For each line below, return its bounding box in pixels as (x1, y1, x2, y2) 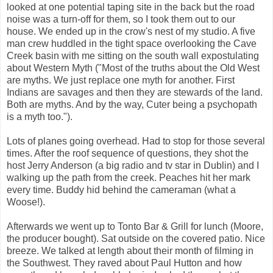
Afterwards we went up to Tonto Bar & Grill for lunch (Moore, (7, 221, 263, 232)
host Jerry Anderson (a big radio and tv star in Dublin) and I (7, 160, 259, 171)
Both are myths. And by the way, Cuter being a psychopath (7, 99, 257, 110)
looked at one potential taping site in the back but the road (7, 1, 255, 12)
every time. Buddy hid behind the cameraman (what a (7, 184, 236, 195)
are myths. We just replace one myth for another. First (7, 74, 235, 85)
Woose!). (7, 196, 45, 207)
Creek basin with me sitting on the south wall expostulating (7, 50, 259, 61)
